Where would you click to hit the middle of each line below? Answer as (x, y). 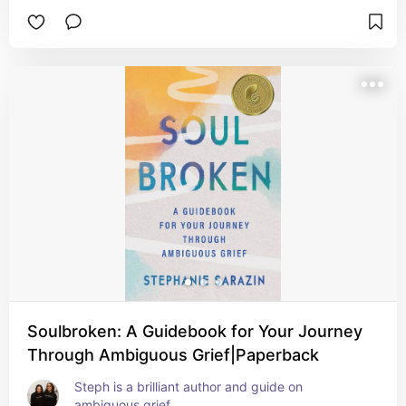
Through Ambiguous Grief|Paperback (173, 355)
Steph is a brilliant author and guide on (188, 387)
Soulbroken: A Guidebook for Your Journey (195, 331)
